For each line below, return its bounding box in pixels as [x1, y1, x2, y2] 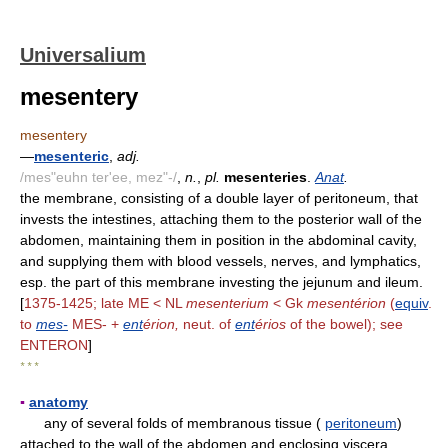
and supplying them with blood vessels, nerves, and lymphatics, [20, 253, 421, 269]
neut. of [179, 316, 235, 332]
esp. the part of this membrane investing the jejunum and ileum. [20, 274, 423, 290]
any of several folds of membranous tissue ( [20, 415, 325, 431]
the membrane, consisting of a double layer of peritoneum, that [20, 190, 418, 206]
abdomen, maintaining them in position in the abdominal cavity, [20, 232, 417, 248]
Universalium [20, 44, 146, 66]
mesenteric [34, 148, 109, 164]
